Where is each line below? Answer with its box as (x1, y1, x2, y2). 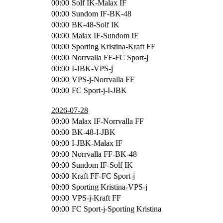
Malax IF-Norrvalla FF (72, 116, 144, 125)
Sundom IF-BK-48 (72, 9, 131, 18)
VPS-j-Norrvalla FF (72, 75, 134, 84)
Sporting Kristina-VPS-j (72, 182, 147, 191)
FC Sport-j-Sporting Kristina (72, 204, 161, 213)
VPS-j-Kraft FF (72, 193, 121, 202)
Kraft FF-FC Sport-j (72, 171, 135, 180)
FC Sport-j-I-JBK (72, 86, 127, 95)
